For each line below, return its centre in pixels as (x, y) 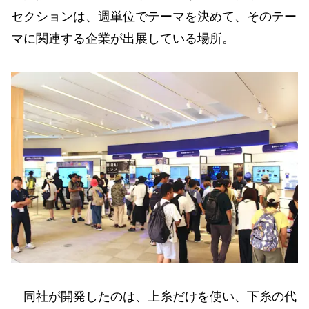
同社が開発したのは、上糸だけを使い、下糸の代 (154, 297)
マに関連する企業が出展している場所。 (123, 39)
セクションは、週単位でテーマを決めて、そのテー (154, 17)
